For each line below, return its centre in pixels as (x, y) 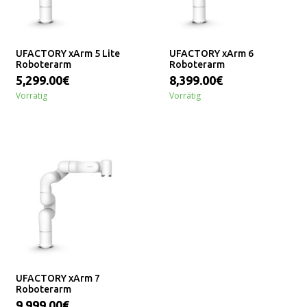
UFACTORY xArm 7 (58, 279)
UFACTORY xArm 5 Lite (67, 54)
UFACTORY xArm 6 (211, 54)
